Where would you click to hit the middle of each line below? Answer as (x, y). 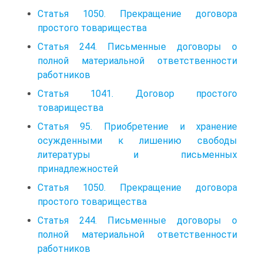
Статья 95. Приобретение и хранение (137, 126)
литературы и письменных (137, 154)
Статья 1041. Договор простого (137, 93)
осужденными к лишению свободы (137, 140)
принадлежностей (78, 168)
